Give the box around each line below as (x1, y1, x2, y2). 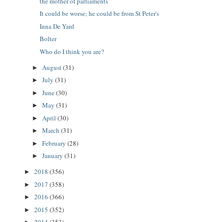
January (42, 151, 64, 161)
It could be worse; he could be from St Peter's (40, 9, 160, 18)
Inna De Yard (40, 21, 75, 31)
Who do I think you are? (40, 47, 105, 56)
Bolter (40, 34, 57, 44)
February (42, 138, 67, 148)
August (42, 62, 63, 72)
